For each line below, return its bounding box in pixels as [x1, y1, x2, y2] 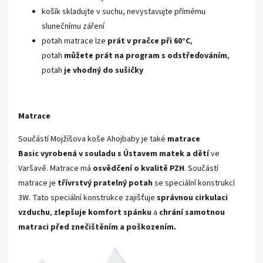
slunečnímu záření [42, 21, 104, 33]
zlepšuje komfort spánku [54, 207, 151, 219]
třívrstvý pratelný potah [58, 177, 153, 190]
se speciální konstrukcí [153, 177, 235, 190]
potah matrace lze [42, 35, 107, 48]
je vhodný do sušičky [64, 65, 145, 77]
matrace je [18, 177, 58, 190]
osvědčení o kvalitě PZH [93, 163, 184, 175]
